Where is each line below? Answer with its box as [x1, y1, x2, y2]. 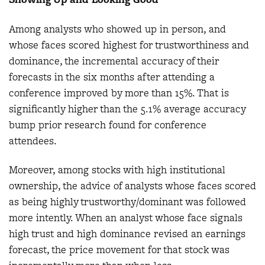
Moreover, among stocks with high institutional [9, 163, 225, 177]
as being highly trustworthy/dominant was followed [9, 195, 246, 209]
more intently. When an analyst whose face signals [9, 211, 243, 225]
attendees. [9, 133, 57, 148]
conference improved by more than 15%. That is [9, 85, 229, 100]
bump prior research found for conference [9, 117, 206, 132]
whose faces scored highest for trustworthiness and [9, 37, 249, 52]
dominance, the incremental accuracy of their [9, 53, 219, 68]
